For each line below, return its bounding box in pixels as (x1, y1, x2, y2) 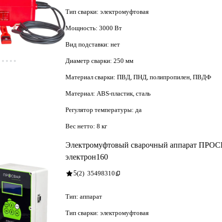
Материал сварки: (65, 73, 117, 81)
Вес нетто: (65, 122, 97, 130)
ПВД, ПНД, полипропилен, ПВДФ (117, 73, 211, 81)
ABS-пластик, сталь (97, 89, 151, 97)
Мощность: (65, 24, 99, 32)
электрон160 (65, 152, 108, 161)
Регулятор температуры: (65, 106, 135, 113)
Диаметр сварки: (65, 56, 113, 64)
